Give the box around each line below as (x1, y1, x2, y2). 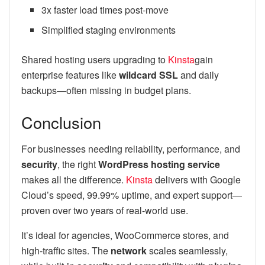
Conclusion (21, 110, 101, 134)
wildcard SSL (119, 68, 178, 82)
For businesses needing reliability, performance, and (21, 141, 240, 156)
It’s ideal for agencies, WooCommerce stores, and (21, 228, 229, 242)
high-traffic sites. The (21, 243, 111, 257)
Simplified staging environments (41, 23, 176, 37)
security (21, 157, 57, 171)
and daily (178, 68, 219, 82)
